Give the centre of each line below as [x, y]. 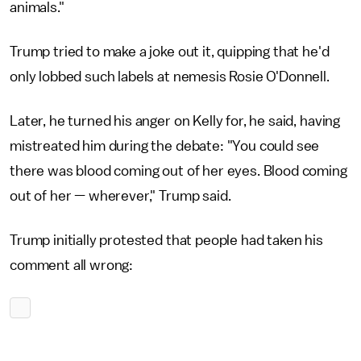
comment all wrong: [72, 265]
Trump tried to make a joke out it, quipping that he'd [170, 51]
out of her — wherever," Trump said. [120, 195]
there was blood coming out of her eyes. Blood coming [178, 170]
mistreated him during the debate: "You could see [165, 145]
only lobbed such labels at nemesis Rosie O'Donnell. [170, 76]
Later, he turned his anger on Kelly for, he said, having [175, 120]
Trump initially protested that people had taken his [166, 240]
